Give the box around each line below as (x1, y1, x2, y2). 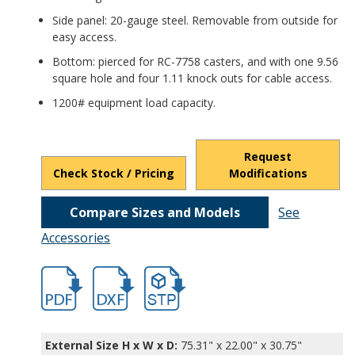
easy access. (52, 29, 117, 45)
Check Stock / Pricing (53, 166, 175, 181)
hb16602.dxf (92, 266, 155, 282)
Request (244, 149, 292, 165)
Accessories (41, 229, 111, 247)
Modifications (228, 166, 307, 181)
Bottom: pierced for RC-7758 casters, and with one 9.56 (52, 54, 339, 70)
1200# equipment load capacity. (52, 95, 216, 111)
